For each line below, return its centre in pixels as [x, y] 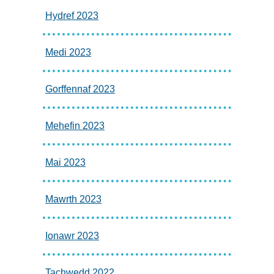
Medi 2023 [68, 52]
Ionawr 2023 [72, 235]
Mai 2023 [65, 162]
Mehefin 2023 [75, 125]
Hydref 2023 [72, 15]
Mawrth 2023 [73, 199]
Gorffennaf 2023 [80, 89]
